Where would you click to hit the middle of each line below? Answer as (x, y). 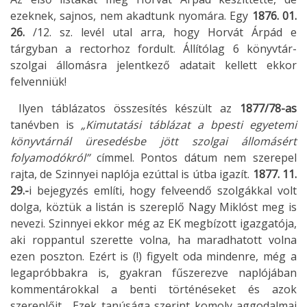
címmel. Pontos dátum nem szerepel (197, 158)
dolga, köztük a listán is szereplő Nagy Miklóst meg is (153, 207)
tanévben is (46, 125)
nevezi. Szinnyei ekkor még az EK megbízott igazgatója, (153, 224)
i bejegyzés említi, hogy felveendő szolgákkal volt (163, 191)
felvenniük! (38, 82)
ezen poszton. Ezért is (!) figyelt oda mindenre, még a (153, 257)
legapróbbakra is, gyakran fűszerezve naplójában (153, 273)
